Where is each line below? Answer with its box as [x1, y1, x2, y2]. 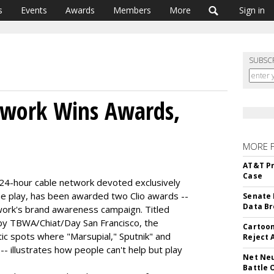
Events [21, 4, 47, 16]
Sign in [239, 4, 265, 16]
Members [113, 4, 151, 16]
